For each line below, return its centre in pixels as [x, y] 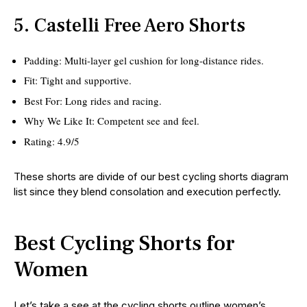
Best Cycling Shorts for [124, 243]
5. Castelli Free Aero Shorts [130, 25]
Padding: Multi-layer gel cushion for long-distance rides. [144, 60]
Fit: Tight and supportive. [78, 81]
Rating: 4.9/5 [52, 141]
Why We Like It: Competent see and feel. [112, 121]
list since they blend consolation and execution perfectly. [147, 191]
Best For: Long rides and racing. [93, 100]
